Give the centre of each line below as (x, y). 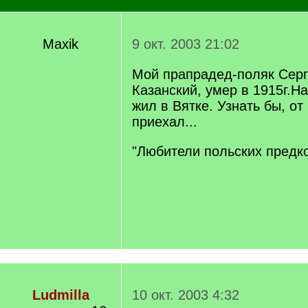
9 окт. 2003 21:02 (186, 44)
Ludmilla (60, 295)
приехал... (165, 122)
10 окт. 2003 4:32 (186, 295)
